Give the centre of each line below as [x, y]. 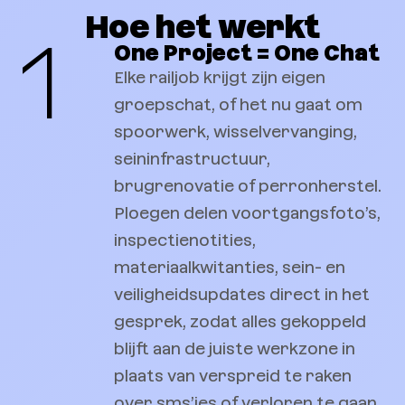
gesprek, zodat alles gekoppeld [240, 321]
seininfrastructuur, [192, 158]
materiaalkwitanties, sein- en [230, 267]
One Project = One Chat [247, 53]
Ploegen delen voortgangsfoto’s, [247, 212]
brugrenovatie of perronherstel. [248, 185]
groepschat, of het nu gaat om [238, 104]
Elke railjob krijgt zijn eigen [220, 77]
